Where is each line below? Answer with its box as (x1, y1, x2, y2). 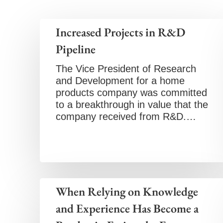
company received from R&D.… (56, 111, 196, 122)
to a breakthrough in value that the (56, 99, 208, 110)
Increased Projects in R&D (56, 24, 185, 40)
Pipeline (56, 41, 96, 57)
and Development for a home (56, 75, 185, 86)
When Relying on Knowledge (56, 184, 198, 199)
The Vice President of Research (56, 63, 196, 74)
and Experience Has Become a (56, 201, 199, 216)
